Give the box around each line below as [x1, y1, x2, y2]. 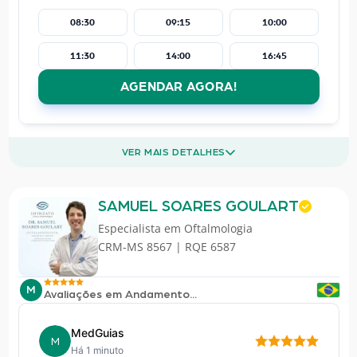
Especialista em [97, 221, 184, 237]
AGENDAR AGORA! [120, 80, 237, 93]
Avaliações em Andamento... [43, 288, 197, 300]
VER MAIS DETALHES [121, 147, 226, 158]
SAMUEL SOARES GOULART [97, 199, 299, 215]
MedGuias [70, 326, 124, 340]
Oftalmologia [183, 221, 253, 237]
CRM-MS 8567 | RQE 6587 [97, 239, 236, 255]
